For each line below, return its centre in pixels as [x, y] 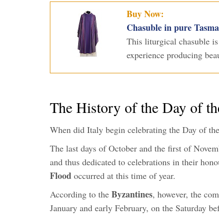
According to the [81, 194]
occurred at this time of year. [123, 175]
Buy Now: [145, 13]
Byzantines [132, 194]
